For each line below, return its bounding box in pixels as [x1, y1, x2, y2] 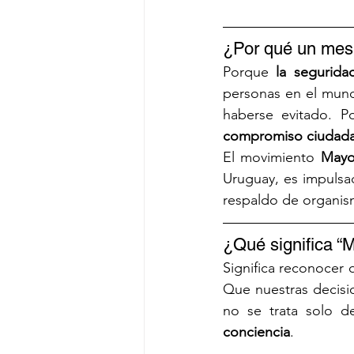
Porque [223, 63, 277, 81]
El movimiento [223, 149, 321, 167]
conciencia [223, 323, 290, 341]
